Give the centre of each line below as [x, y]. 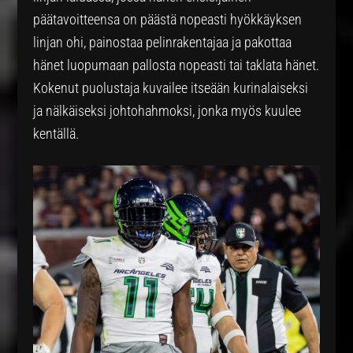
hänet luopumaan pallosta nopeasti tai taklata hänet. [176, 65]
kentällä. [56, 134]
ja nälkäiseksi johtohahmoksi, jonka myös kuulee [167, 111]
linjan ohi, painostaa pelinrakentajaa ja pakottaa [163, 42]
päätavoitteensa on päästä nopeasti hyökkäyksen [168, 19]
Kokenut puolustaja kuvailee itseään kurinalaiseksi [171, 88]
